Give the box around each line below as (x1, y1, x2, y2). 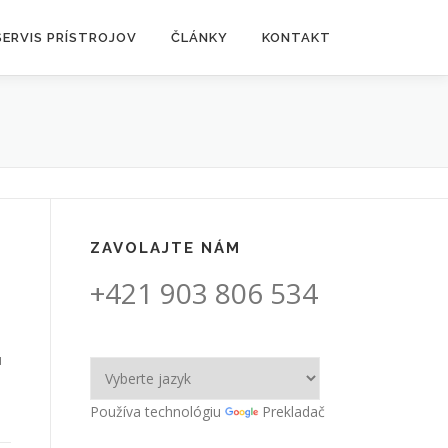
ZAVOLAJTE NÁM (90, 239, 241, 257)
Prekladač (262, 402, 325, 421)
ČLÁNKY (171, 30, 228, 45)
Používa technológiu (90, 402, 225, 421)
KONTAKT (262, 30, 331, 45)
